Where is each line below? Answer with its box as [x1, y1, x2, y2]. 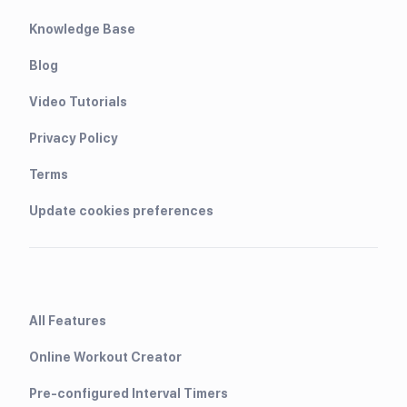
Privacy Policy [29, 130, 118, 145]
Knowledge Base [29, 21, 135, 36]
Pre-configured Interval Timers [29, 385, 228, 401]
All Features [29, 313, 106, 328]
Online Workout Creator [29, 349, 182, 364]
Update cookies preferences [29, 203, 213, 218]
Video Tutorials [29, 94, 127, 109]
